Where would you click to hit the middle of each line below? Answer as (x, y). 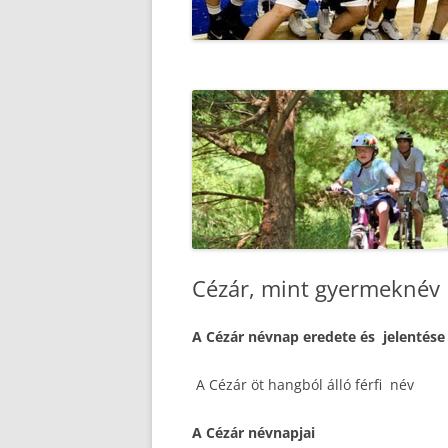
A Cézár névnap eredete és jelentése (318, 336)
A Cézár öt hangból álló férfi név (305, 384)
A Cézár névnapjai (253, 432)
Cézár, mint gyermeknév (316, 288)
